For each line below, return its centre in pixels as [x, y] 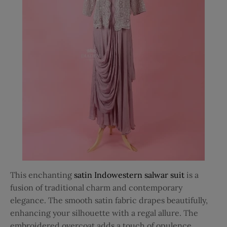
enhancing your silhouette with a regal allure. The [104, 213]
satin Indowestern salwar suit [129, 175]
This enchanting [41, 175]
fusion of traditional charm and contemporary [96, 188]
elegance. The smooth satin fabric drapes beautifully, [109, 200]
